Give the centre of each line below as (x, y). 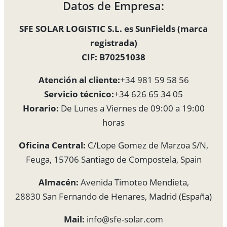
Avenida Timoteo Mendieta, (134, 182)
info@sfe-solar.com (124, 219)
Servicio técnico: (79, 94)
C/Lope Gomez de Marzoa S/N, (147, 145)
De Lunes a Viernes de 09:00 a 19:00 (131, 108)
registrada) (113, 43)
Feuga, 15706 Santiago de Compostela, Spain (113, 160)
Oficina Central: (52, 145)
